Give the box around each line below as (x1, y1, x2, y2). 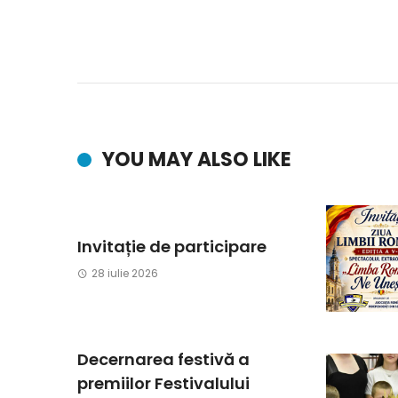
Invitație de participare (77, 235, 267, 259)
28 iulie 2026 (91, 266, 158, 282)
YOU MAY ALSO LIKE (102, 145, 291, 173)
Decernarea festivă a (77, 347, 250, 370)
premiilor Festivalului (77, 371, 250, 394)
